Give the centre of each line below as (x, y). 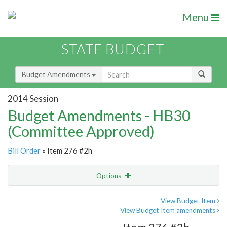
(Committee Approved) (81, 131)
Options (109, 176)
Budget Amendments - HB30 (99, 116)
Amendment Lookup (42, 218)
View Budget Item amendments (168, 211)
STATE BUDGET (113, 49)
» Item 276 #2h (66, 151)
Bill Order (24, 151)
